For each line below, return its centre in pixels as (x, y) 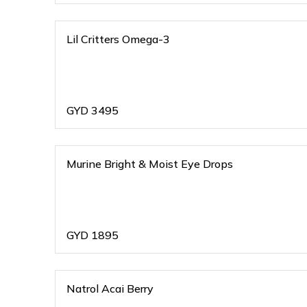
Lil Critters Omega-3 (118, 39)
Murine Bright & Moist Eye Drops (150, 164)
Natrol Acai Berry (110, 288)
